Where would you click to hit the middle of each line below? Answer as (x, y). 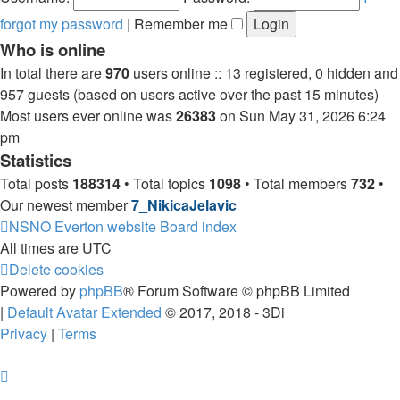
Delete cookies (56, 269)
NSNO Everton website (83, 226)
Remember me (183, 24)
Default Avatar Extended (84, 312)
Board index (198, 226)
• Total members (296, 183)
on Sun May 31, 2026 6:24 (301, 116)
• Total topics (165, 183)
